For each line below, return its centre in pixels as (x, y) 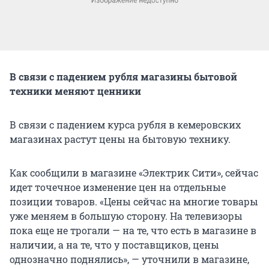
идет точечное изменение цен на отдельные (118, 187)
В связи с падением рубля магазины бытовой (123, 76)
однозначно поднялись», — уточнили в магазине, (129, 259)
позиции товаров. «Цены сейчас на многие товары (134, 201)
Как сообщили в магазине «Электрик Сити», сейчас (134, 172)
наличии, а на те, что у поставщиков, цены (114, 244)
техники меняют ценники (75, 91)
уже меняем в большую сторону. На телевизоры (126, 216)
